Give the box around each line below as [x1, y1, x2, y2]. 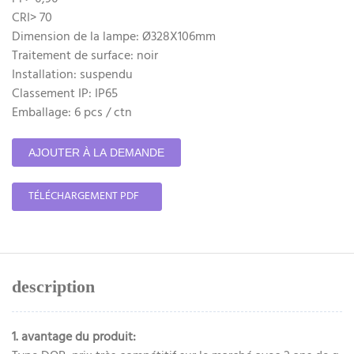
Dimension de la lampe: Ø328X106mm [12, 26, 216, 47]
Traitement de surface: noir [12, 45, 158, 66]
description [12, 277, 95, 297]
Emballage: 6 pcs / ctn [12, 102, 132, 123]
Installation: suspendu [12, 64, 133, 85]
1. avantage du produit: [12, 327, 136, 348]
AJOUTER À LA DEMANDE [28, 145, 164, 159]
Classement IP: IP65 [12, 83, 118, 104]
